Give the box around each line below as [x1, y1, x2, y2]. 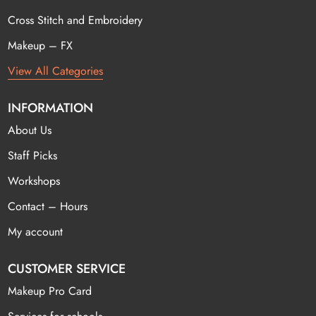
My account [8, 224, 63, 241]
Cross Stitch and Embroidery [8, 12, 143, 29]
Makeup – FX [8, 37, 73, 54]
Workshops [8, 173, 61, 190]
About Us [8, 122, 52, 139]
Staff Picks [8, 147, 58, 164]
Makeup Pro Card [8, 283, 92, 300]
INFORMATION [8, 99, 94, 118]
